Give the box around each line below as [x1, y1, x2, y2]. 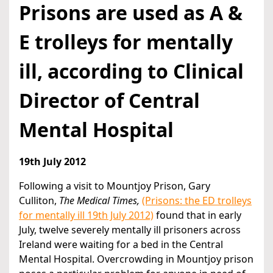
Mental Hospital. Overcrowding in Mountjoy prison [19, 252, 253, 266]
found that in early [154, 208, 241, 222]
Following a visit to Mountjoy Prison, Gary [19, 179, 210, 193]
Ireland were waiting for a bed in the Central [19, 238, 223, 252]
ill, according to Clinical [19, 58, 244, 85]
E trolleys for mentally [19, 29, 233, 55]
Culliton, [19, 194, 59, 208]
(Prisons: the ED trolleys [142, 194, 252, 208]
